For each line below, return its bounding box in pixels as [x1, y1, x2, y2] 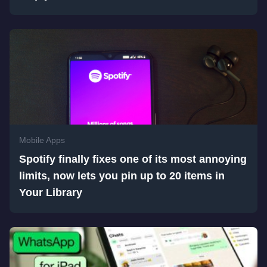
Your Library [19, 187, 82, 198]
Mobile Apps [19, 135, 65, 145]
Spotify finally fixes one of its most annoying [19, 153, 247, 165]
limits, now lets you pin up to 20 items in [19, 170, 225, 182]
